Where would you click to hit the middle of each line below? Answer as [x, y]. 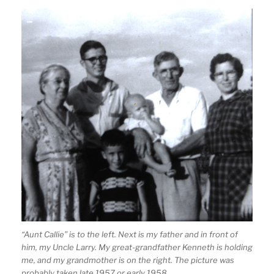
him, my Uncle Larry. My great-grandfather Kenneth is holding [137, 247]
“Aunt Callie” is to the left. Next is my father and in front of [130, 234]
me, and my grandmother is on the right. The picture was [128, 260]
